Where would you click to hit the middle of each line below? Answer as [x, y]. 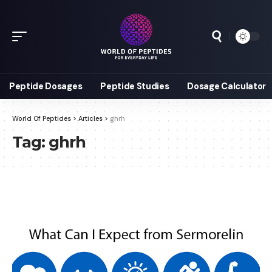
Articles [90, 118]
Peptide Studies [135, 86]
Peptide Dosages [46, 86]
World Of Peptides [42, 118]
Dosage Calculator [226, 86]
